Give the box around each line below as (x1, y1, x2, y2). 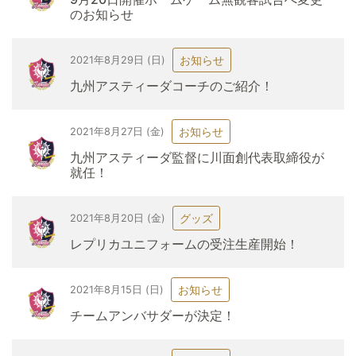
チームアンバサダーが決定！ (69, 308, 235, 323)
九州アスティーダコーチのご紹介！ (69, 78, 273, 94)
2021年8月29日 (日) (69, 53, 165, 66)
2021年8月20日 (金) (69, 211, 165, 224)
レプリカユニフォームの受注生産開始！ (69, 236, 299, 252)
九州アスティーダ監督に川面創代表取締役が (69, 149, 324, 165)
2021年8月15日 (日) (69, 283, 164, 296)
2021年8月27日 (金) (69, 125, 164, 137)
